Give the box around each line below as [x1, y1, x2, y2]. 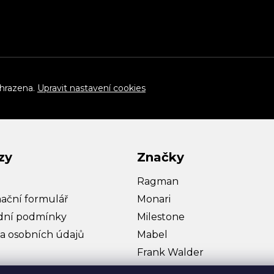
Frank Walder [137, 246, 204, 259]
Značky [137, 150, 184, 165]
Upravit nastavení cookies [37, 83, 146, 94]
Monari [137, 193, 171, 206]
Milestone [137, 211, 185, 223]
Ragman [137, 176, 179, 188]
